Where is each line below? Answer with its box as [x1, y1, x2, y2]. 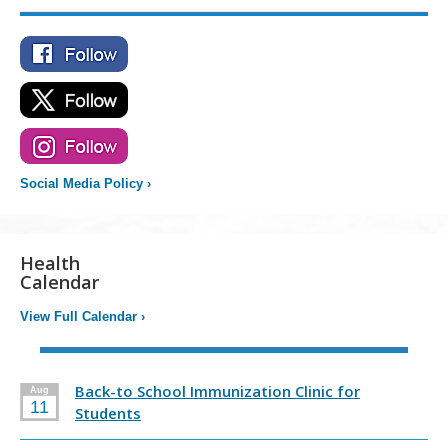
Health [20, 250, 80, 275]
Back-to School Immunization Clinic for [75, 380, 360, 401]
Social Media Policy [20, 175, 143, 191]
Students [75, 402, 141, 423]
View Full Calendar [20, 308, 137, 324]
